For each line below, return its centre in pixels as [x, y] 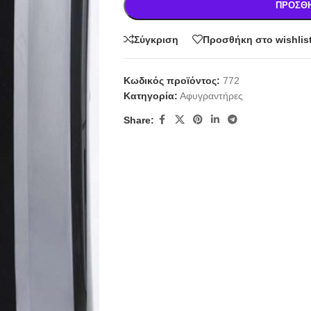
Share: [138, 120]
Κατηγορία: [150, 96]
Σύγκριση [156, 39]
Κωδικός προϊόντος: [173, 81]
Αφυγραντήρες [211, 96]
